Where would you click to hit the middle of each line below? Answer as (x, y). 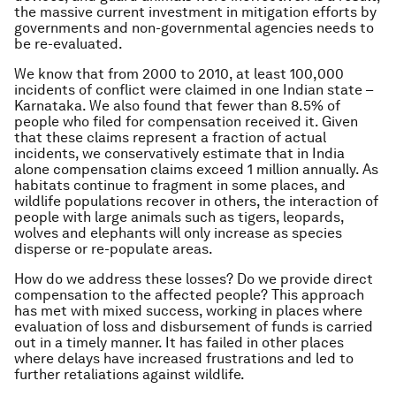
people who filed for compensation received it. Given (186, 122)
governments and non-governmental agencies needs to (194, 28)
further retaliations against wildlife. (129, 374)
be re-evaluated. (69, 44)
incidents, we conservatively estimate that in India (179, 153)
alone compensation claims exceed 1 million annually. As (196, 169)
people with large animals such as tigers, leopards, (179, 217)
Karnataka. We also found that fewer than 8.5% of (177, 106)
